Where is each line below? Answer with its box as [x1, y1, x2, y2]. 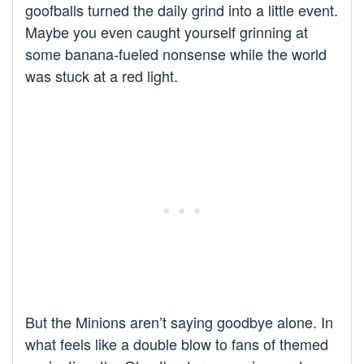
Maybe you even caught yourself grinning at [25, 20, 308, 42]
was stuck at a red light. [25, 64, 178, 86]
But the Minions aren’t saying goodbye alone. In [25, 310, 333, 332]
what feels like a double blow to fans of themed [25, 332, 328, 354]
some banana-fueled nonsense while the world [25, 42, 327, 64]
